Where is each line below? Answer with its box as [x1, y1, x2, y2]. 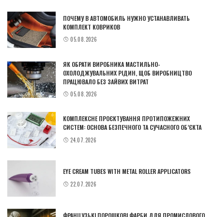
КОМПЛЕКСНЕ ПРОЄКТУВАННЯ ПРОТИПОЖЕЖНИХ [63, 114, 190, 123]
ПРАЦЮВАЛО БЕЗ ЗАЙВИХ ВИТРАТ [63, 77, 149, 86]
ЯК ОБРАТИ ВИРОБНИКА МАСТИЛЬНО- [63, 60, 160, 68]
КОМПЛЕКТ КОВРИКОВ [63, 23, 120, 31]
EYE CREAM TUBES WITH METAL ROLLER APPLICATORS [63, 167, 191, 176]
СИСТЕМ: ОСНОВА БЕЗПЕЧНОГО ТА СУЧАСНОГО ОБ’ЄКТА [63, 123, 201, 132]
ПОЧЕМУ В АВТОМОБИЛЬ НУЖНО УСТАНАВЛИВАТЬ [63, 14, 190, 23]
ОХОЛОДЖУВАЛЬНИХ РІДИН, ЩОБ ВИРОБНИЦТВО [63, 68, 192, 77]
